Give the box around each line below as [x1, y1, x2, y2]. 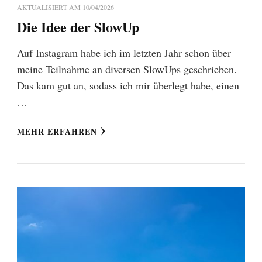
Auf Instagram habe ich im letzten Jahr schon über [17, 45, 231, 60]
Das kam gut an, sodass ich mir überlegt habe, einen [17, 78, 239, 92]
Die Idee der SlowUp [17, 16, 139, 37]
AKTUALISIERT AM [17, 2, 82, 12]
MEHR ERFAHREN [17, 125, 97, 137]
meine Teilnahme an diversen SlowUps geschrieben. [17, 61, 237, 76]
